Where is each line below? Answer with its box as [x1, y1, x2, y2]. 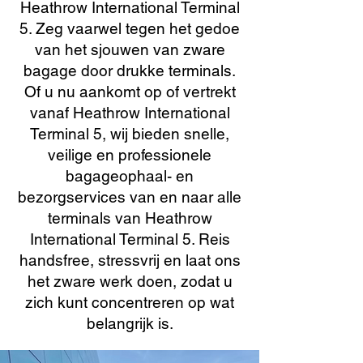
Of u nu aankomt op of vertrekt [23, 83, 236, 100]
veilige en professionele [48, 146, 211, 164]
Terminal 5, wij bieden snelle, [30, 125, 229, 143]
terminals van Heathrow [47, 209, 212, 227]
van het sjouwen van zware [34, 41, 225, 58]
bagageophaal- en [66, 167, 194, 185]
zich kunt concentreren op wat [25, 293, 234, 311]
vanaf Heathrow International [29, 104, 230, 122]
